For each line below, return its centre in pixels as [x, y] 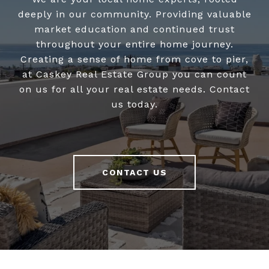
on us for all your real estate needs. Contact [134, 89]
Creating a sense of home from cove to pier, [134, 59]
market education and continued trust [134, 29]
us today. [134, 104]
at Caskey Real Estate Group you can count [134, 74]
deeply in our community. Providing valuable [134, 14]
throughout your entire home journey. [134, 44]
